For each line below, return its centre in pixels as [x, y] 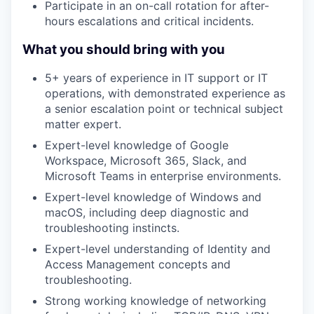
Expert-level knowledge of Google [137, 145]
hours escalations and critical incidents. [149, 21]
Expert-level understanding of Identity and [158, 249]
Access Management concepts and [138, 265]
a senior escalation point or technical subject [164, 109]
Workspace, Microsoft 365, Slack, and [146, 161]
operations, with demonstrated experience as [165, 94]
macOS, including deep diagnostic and [147, 213]
